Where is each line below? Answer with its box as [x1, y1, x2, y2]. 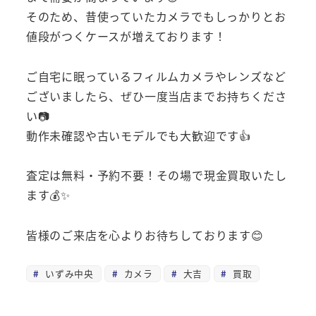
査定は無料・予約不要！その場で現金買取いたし [25, 166, 287, 184]
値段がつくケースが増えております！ [25, 27, 226, 44]
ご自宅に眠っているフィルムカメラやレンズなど [25, 67, 286, 85]
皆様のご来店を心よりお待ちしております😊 [25, 226, 264, 244]
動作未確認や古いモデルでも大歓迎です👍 [25, 126, 251, 144]
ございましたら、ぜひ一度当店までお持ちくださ [25, 87, 287, 104]
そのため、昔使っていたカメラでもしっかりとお [25, 7, 286, 25]
